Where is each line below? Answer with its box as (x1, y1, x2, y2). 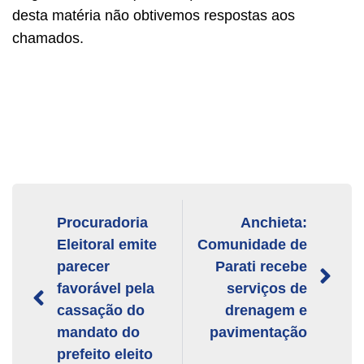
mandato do (57, 323, 140, 340)
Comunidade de (197, 236, 307, 253)
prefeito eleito (57, 345, 153, 362)
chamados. (12, 29, 84, 46)
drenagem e (225, 301, 307, 318)
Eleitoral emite (57, 236, 157, 253)
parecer (57, 258, 110, 275)
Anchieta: (240, 214, 307, 231)
